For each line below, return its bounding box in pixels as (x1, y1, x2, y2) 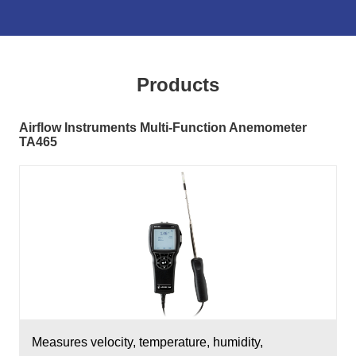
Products (137, 74, 219, 95)
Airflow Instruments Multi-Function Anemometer (19, 121, 307, 134)
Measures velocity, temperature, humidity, (32, 335, 263, 349)
